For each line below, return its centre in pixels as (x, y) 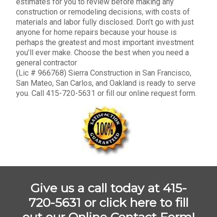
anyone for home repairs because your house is (96, 32)
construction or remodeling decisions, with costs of (103, 12)
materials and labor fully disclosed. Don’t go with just (105, 22)
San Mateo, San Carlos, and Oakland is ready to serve (106, 83)
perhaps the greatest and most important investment (105, 42)
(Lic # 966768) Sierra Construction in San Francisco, (104, 73)
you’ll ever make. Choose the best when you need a (102, 52)
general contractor (46, 62)
